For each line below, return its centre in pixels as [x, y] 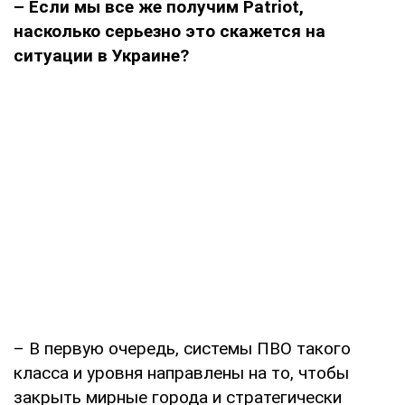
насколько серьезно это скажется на [170, 31]
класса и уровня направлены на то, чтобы [181, 372]
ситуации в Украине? [101, 55]
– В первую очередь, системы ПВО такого [182, 348]
